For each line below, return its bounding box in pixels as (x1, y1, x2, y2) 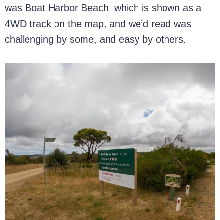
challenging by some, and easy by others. (5, 34, 187, 45)
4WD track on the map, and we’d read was (5, 18, 192, 29)
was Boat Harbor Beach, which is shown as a (5, 2, 202, 13)
